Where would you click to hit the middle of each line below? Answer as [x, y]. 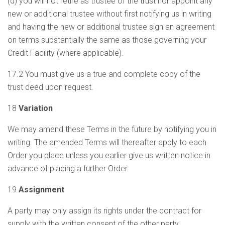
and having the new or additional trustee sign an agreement [111, 27]
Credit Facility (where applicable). [66, 53]
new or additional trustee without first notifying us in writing [109, 14]
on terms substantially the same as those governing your [107, 40]
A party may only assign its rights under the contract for [104, 211]
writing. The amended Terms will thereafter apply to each [107, 142]
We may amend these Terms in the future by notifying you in [112, 129]
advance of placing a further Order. [68, 168]
